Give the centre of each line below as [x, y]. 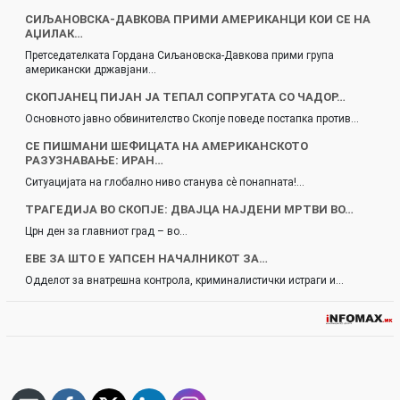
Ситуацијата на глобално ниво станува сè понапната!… [165, 182]
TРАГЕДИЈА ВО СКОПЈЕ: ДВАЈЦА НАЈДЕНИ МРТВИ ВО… [189, 209]
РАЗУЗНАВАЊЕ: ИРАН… [94, 160]
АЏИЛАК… [54, 33]
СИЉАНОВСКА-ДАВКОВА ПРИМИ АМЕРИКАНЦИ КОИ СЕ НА [198, 19]
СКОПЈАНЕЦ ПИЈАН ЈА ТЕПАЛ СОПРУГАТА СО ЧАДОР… [185, 96]
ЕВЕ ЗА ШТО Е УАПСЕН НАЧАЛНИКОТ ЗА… [146, 258]
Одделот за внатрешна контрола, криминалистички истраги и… [184, 280]
